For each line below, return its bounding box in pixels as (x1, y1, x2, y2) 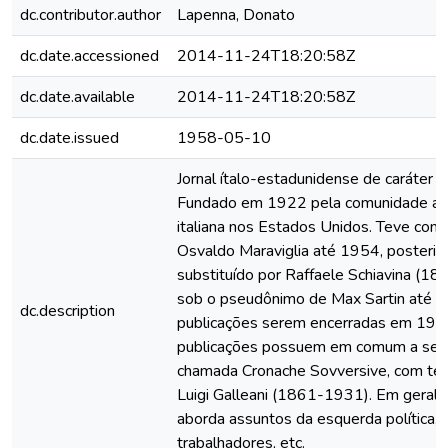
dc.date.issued (20, 127, 119, 149)
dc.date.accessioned (20, 45, 159, 67)
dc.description (20, 300, 115, 322)
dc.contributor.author (20, 4, 161, 26)
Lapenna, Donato (177, 4, 295, 26)
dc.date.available (20, 86, 135, 108)
